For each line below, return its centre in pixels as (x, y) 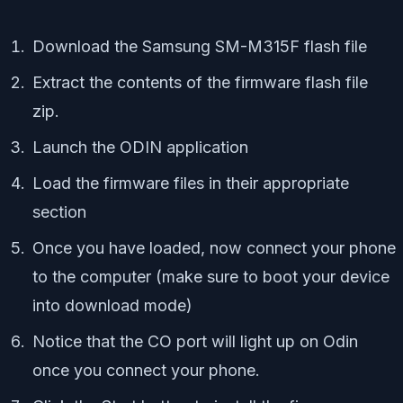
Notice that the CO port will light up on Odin (195, 342)
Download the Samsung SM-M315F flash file (200, 47)
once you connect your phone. (146, 371)
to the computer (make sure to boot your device (211, 277)
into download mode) (112, 306)
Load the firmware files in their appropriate (191, 184)
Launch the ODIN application (140, 148)
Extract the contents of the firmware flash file (200, 83)
